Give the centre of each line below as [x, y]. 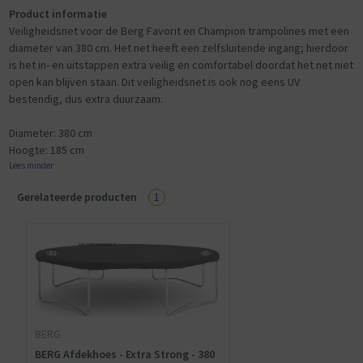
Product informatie [58, 14]
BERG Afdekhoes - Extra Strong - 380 [125, 354]
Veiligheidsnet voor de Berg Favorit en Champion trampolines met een [179, 31]
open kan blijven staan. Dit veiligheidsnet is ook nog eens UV [154, 82]
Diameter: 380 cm [50, 133]
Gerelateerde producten [77, 197]
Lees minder [31, 166]
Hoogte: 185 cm [46, 150]
